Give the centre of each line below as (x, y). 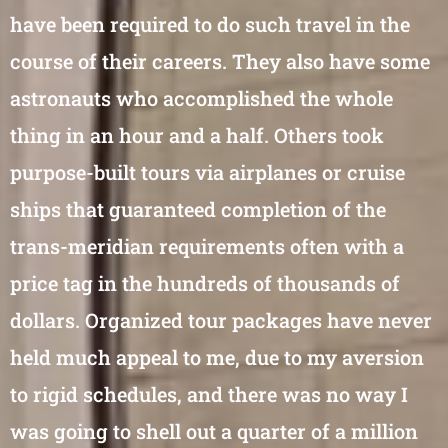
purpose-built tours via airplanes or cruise (207, 172)
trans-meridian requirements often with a (207, 246)
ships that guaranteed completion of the (198, 209)
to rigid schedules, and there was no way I (209, 394)
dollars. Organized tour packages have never (221, 320)
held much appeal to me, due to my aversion (217, 357)
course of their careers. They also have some (220, 61)
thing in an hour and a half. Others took (197, 135)
